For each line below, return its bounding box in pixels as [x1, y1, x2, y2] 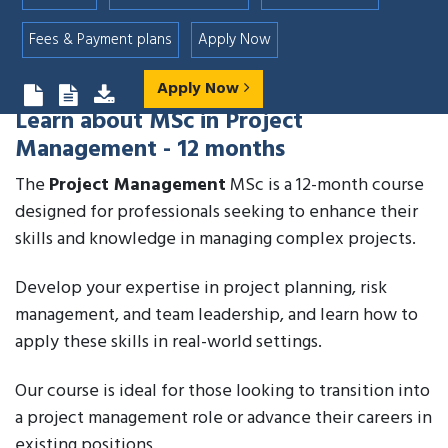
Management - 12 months [15, 131, 285, 169]
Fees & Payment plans [29, 28, 172, 52]
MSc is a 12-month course [226, 171, 424, 200]
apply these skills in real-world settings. [15, 328, 322, 357]
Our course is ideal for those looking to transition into [15, 377, 430, 406]
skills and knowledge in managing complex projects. [15, 225, 416, 254]
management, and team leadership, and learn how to [15, 301, 418, 330]
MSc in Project [149, 103, 303, 141]
